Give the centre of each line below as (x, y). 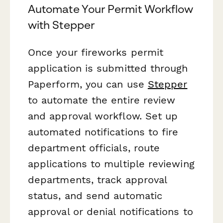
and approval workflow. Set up (103, 116)
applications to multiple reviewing (111, 164)
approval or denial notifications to (111, 212)
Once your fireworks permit (96, 53)
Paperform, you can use (88, 84)
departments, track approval (98, 180)
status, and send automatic (95, 196)
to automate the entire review (102, 100)
